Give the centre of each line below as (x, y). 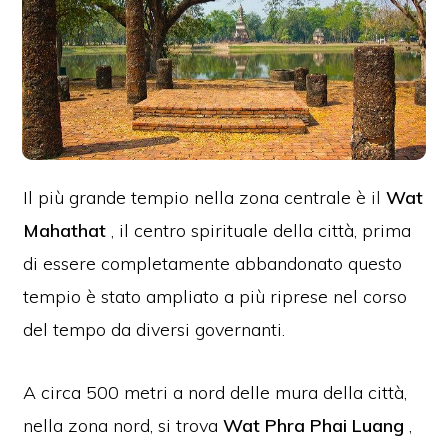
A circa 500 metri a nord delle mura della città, (215, 392)
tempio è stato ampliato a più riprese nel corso (215, 296)
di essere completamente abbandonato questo (213, 263)
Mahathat (65, 230)
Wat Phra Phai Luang (314, 425)
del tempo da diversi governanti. (154, 329)
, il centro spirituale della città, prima (259, 230)
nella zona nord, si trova (123, 425)
